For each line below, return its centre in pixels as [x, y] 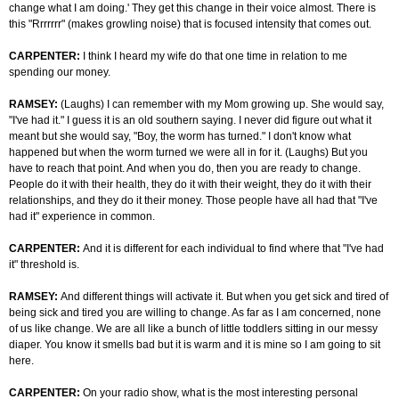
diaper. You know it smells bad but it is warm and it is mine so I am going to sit [195, 345]
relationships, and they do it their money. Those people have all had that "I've [193, 201]
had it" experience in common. [82, 217]
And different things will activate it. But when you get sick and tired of [224, 297]
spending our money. [60, 73]
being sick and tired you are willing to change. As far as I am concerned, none [195, 313]
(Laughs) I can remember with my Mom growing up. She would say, [222, 105]
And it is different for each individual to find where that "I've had [233, 249]
